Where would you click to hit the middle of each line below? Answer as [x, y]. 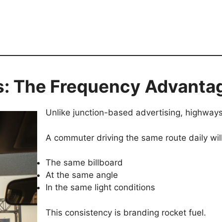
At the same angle [82, 175]
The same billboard [84, 163]
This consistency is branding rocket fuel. [126, 212]
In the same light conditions [100, 188]
